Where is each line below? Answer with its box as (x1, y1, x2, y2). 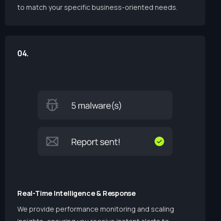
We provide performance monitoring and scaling (17, 204, 174, 214)
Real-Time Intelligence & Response (17, 188, 136, 198)
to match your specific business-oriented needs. (17, 2, 178, 12)
